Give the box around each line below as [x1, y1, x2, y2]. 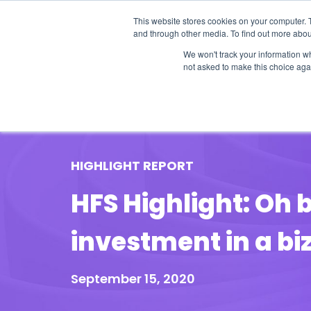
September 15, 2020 [71, 270, 195, 287]
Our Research [125, 74, 203, 90]
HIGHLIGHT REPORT [71, 157, 194, 174]
